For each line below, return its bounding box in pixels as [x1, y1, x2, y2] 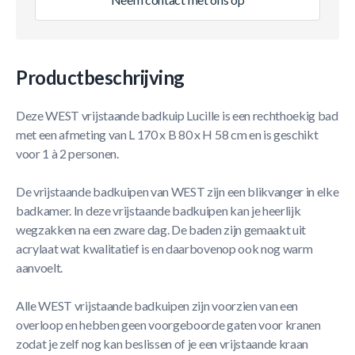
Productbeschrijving [16, 66, 185, 89]
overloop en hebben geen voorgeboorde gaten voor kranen [16, 317, 321, 332]
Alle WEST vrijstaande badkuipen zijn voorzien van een [16, 298, 299, 313]
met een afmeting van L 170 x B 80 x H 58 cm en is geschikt [16, 127, 319, 142]
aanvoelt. [16, 260, 63, 275]
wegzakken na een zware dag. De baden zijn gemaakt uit [16, 222, 307, 237]
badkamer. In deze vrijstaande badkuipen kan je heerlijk [16, 203, 301, 218]
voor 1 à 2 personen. [16, 146, 119, 161]
